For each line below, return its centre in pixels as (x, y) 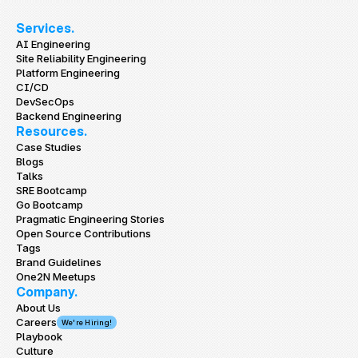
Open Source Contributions (84, 233)
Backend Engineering (69, 116)
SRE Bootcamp (52, 190)
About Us (38, 308)
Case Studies (49, 147)
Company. (47, 292)
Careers (36, 322)
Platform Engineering (68, 73)
